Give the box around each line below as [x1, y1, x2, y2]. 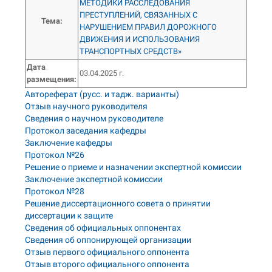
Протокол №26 [25, 150, 85, 160]
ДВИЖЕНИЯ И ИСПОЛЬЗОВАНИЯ [80, 35, 200, 44]
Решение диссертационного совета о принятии [25, 199, 211, 208]
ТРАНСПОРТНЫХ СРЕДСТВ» [80, 47, 182, 56]
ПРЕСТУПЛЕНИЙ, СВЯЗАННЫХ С [80, 10, 198, 19]
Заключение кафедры [25, 138, 113, 148]
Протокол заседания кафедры [25, 126, 147, 135]
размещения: [27, 75, 77, 84]
